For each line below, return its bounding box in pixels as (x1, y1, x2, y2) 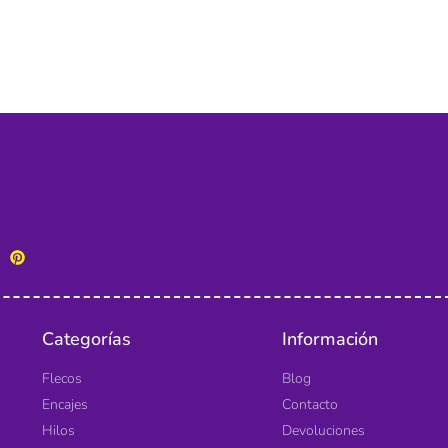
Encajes (42, 394, 88, 414)
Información (282, 326, 378, 351)
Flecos (42, 368, 82, 388)
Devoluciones (282, 420, 365, 440)
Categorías (42, 326, 131, 351)
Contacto (282, 394, 338, 414)
